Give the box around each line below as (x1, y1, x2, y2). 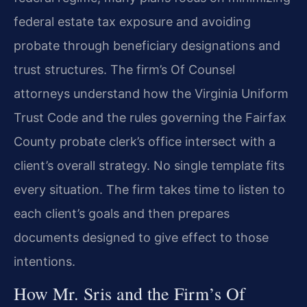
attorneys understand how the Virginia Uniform (14, 86, 288, 101)
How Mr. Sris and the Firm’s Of (14, 282, 245, 306)
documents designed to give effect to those (14, 230, 269, 245)
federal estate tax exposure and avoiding (14, 14, 251, 29)
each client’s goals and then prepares (14, 206, 230, 221)
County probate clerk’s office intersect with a (14, 134, 275, 149)
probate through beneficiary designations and (14, 38, 280, 53)
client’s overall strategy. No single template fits (14, 158, 284, 173)
